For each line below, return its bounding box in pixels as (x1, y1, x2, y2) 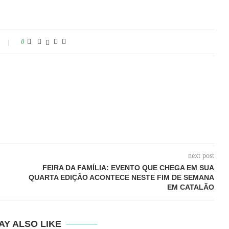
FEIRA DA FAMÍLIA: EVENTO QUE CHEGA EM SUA (42, 164, 214, 172)
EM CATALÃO (167, 183, 214, 191)
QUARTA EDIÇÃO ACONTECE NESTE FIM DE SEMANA (28, 173, 214, 181)
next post (188, 152, 214, 159)
